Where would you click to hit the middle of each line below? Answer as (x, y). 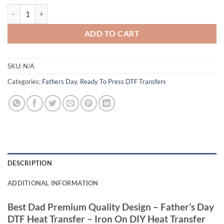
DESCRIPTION (30, 163)
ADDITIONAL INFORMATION (53, 183)
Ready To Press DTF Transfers (123, 81)
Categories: (25, 81)
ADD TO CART (112, 33)
